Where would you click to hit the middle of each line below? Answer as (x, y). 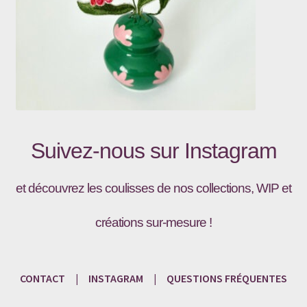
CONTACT (42, 278)
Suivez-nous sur (107, 151)
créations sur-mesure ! (153, 223)
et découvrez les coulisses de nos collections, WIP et (153, 188)
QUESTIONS (195, 278)
